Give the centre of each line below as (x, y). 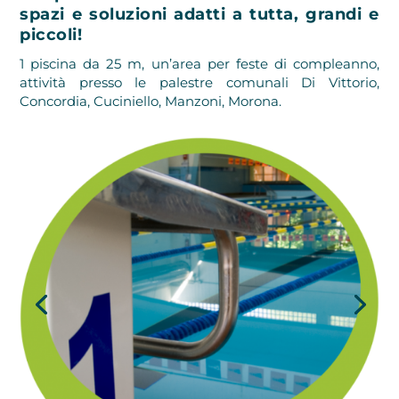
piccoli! (51, 34)
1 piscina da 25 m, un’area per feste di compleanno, (199, 63)
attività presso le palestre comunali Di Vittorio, (199, 82)
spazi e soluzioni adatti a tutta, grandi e (199, 14)
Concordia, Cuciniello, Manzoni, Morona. (151, 101)
